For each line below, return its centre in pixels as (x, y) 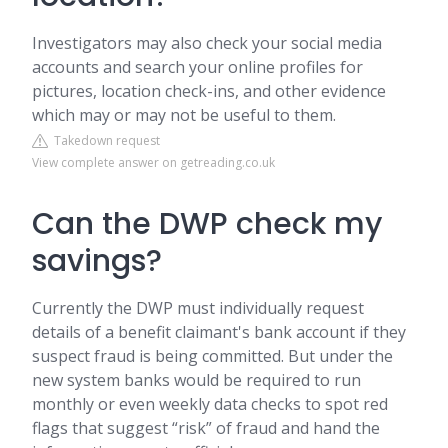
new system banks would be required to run (196, 380)
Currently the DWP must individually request (198, 308)
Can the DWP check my (207, 224)
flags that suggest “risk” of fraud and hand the (206, 428)
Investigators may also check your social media (207, 43)
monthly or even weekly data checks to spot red (210, 404)
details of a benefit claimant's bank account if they (219, 332)
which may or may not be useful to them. (184, 115)
